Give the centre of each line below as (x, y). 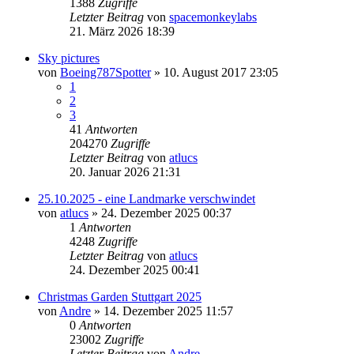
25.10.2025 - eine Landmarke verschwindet (147, 198)
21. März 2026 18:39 (122, 31)
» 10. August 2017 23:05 (215, 72)
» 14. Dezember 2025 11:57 (162, 311)
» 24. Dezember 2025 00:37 (160, 213)
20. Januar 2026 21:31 (125, 171)
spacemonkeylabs (213, 17)
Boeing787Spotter (105, 72)
